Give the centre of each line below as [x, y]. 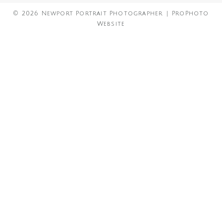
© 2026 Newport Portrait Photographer [88, 13]
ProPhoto [191, 13]
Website [111, 24]
